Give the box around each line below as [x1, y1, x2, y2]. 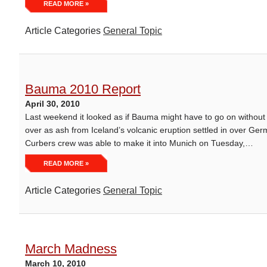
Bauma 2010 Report [25, 82, 141, 97]
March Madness [25, 241, 117, 256]
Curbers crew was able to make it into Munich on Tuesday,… [25, 138, 253, 148]
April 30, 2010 [25, 99, 80, 108]
